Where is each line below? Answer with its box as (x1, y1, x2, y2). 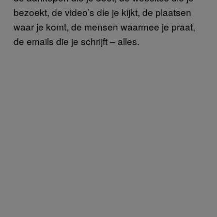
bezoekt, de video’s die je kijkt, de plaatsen (14, 5, 191, 18)
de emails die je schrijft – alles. (14, 34, 139, 47)
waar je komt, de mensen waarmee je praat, (14, 19, 195, 33)
